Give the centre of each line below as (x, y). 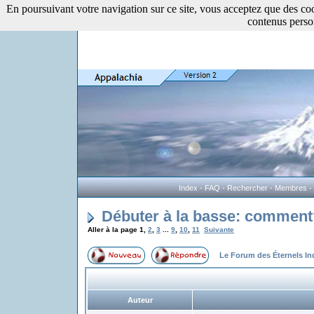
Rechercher (247, 188)
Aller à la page (114, 230)
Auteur (140, 300)
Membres (291, 188)
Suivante (219, 230)
